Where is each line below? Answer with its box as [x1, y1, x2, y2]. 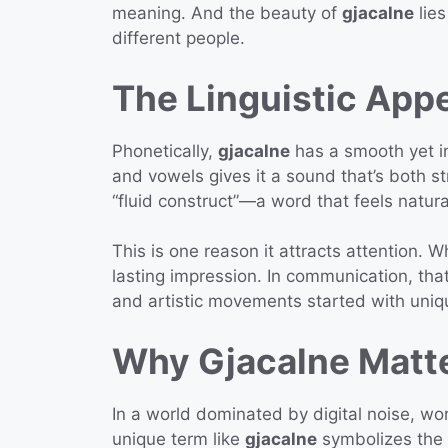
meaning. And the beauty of [112, 3, 342, 24]
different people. [112, 28, 245, 49]
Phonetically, [112, 140, 218, 161]
